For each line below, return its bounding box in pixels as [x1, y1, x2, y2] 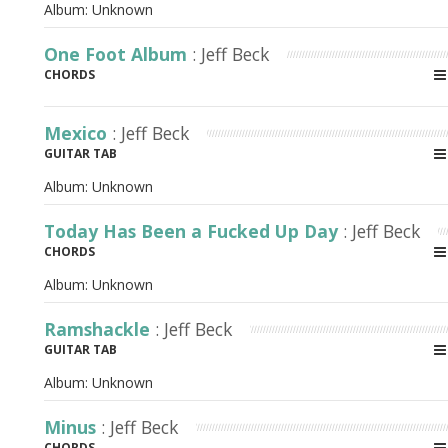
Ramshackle [44, 317, 155, 341]
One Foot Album [44, 42, 192, 66]
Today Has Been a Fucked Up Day [44, 219, 343, 243]
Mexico [44, 121, 112, 145]
